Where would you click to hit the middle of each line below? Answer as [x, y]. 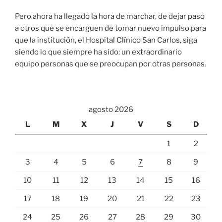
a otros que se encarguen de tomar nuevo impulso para [111, 28]
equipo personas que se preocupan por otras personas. [111, 64]
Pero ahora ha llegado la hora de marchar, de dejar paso [110, 17]
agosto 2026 [111, 109]
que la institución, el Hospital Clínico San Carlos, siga [106, 40]
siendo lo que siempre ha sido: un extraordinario [98, 52]
